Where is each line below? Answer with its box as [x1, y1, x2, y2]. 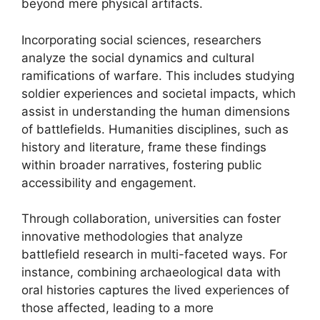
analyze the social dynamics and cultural [21, 50, 254, 65]
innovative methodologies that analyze [21, 229, 243, 244]
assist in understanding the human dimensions [21, 104, 290, 119]
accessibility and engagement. [21, 175, 196, 190]
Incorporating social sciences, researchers [21, 32, 261, 47]
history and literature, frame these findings [21, 139, 266, 154]
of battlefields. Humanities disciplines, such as [21, 121, 289, 136]
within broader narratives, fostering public [21, 157, 261, 172]
